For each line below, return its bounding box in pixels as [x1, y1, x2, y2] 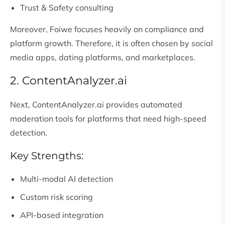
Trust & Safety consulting [20, 3, 114, 13]
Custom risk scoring [20, 192, 93, 202]
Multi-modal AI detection [20, 174, 113, 184]
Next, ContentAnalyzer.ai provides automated [10, 99, 182, 110]
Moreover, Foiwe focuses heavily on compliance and [10, 24, 204, 35]
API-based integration [20, 210, 103, 220]
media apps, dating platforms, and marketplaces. [10, 52, 195, 63]
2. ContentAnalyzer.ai [10, 74, 127, 88]
